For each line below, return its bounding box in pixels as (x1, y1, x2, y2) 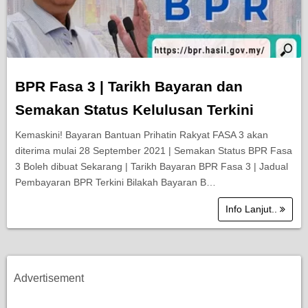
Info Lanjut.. (225, 203, 280, 215)
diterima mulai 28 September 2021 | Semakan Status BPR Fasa (15, 145, 292, 157)
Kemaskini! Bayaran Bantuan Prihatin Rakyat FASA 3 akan (15, 129, 268, 141)
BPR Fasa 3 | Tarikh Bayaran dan (15, 78, 243, 95)
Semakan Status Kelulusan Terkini (15, 102, 254, 118)
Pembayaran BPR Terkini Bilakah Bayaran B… (15, 177, 216, 188)
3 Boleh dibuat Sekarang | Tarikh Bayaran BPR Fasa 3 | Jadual (15, 161, 288, 173)
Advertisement (14, 272, 84, 285)
